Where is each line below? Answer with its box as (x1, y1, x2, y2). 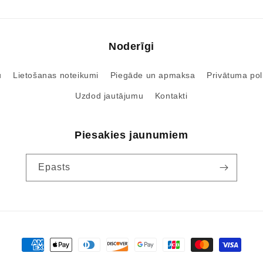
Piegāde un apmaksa (110, 70, 195, 80)
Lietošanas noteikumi (13, 70, 99, 80)
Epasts (38, 162, 70, 173)
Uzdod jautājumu (75, 91, 144, 101)
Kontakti (154, 91, 188, 101)
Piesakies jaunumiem (75, 129, 188, 141)
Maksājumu (21, 240, 73, 251)
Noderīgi (109, 41, 154, 53)
